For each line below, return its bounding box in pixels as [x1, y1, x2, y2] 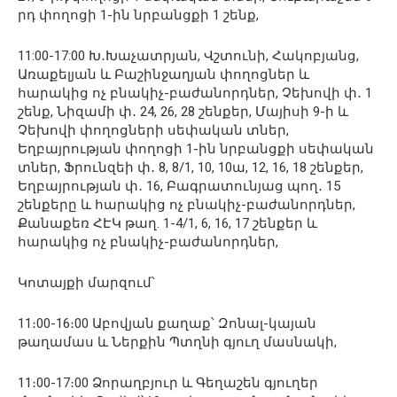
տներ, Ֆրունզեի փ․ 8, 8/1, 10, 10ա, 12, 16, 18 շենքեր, [18, 160, 363, 176]
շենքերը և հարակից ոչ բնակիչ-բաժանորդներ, [18, 197, 355, 214]
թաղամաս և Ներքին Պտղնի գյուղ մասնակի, [18, 334, 337, 351]
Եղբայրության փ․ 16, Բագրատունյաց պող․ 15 [18, 178, 340, 195]
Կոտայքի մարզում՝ [18, 275, 155, 292]
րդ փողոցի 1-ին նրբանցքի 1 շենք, [18, 7, 259, 24]
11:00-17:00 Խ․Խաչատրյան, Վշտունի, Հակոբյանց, [18, 48, 359, 65]
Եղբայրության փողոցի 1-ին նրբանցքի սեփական [18, 141, 374, 158]
